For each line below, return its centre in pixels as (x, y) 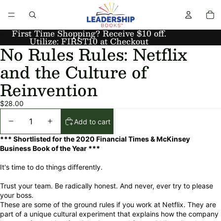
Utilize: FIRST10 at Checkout (89, 41)
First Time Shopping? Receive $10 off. (89, 33)
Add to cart (92, 121)
